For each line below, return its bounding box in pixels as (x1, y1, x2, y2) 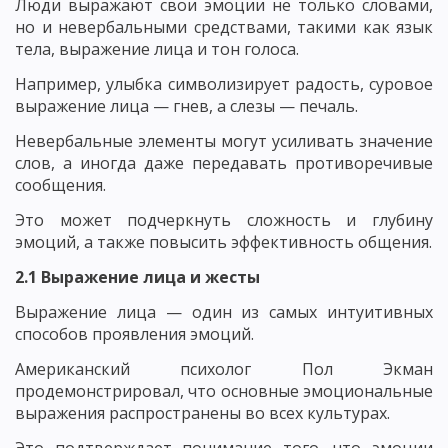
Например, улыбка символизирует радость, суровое (15, 72, 433, 95)
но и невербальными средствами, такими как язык (15, 15, 433, 38)
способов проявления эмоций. (15, 322, 254, 345)
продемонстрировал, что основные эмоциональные (15, 379, 433, 402)
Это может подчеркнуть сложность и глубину (15, 208, 433, 231)
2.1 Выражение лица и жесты (15, 265, 260, 288)
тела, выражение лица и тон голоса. (15, 37, 299, 60)
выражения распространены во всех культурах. (15, 401, 390, 424)
